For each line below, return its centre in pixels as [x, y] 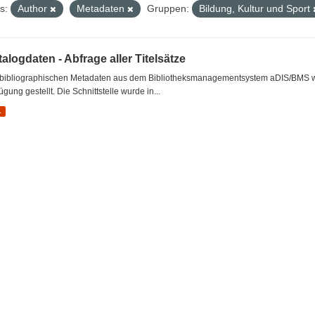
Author [34, 8]
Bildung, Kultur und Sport [256, 8]
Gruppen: [168, 8]
